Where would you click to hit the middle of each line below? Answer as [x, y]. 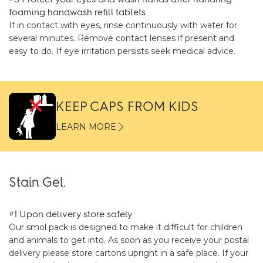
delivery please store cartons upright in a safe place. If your [129, 253]
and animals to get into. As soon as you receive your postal [129, 240]
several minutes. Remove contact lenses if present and [122, 38]
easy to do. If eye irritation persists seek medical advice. [122, 51]
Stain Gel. [38, 182]
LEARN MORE [86, 127]
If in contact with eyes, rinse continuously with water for [123, 25]
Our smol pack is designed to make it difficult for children [126, 227]
